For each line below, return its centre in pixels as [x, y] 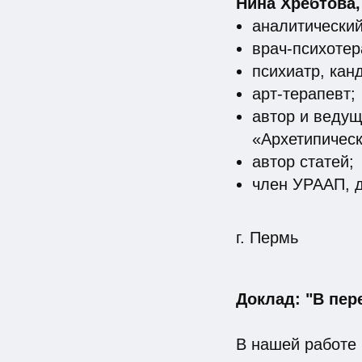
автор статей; [303, 162]
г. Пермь [267, 238]
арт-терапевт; [304, 94]
